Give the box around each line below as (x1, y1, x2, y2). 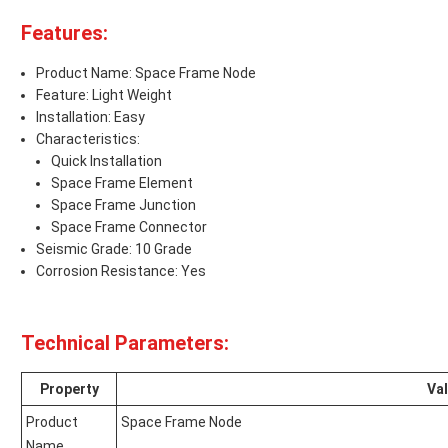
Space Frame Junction (51, 197, 196, 214)
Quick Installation (51, 153, 162, 170)
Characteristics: (36, 131, 140, 148)
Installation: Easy (36, 109, 145, 126)
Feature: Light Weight (36, 87, 172, 104)
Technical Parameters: (21, 331, 229, 356)
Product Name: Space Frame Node (36, 65, 256, 82)
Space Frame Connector (51, 219, 207, 236)
